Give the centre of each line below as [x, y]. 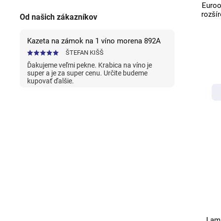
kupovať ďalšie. [51, 81]
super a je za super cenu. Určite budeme [87, 73]
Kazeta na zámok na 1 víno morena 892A [94, 41]
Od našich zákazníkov [58, 17]
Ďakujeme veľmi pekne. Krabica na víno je [90, 65]
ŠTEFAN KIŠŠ [85, 53]
